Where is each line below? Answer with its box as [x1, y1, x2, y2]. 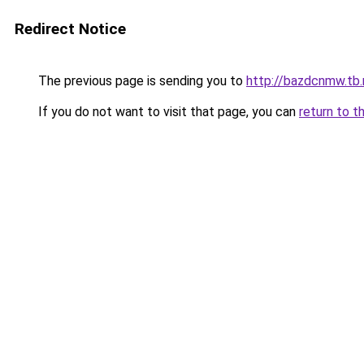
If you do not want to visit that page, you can [35, 104, 299, 119]
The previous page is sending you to [35, 73, 246, 89]
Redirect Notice [15, 19, 126, 38]
